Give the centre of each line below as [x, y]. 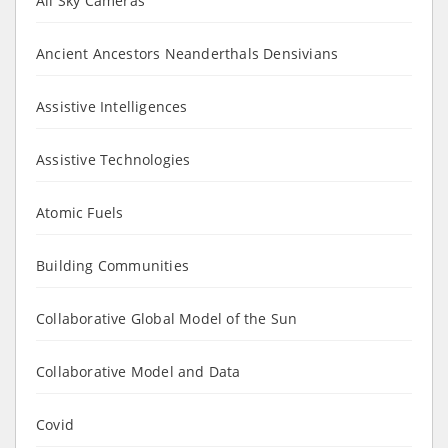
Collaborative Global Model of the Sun [167, 318]
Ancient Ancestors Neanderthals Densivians [187, 53]
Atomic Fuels [80, 212]
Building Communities [112, 265]
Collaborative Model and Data [138, 371]
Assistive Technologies [113, 159]
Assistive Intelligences [112, 106]
